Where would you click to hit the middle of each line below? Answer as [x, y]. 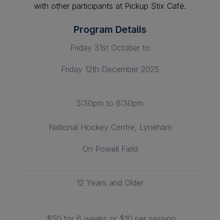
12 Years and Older [110, 183]
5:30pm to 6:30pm [110, 103]
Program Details [110, 29]
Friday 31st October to [110, 48]
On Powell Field [110, 149]
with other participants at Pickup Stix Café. [110, 6]
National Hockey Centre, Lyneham [110, 127]
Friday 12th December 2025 [110, 69]
